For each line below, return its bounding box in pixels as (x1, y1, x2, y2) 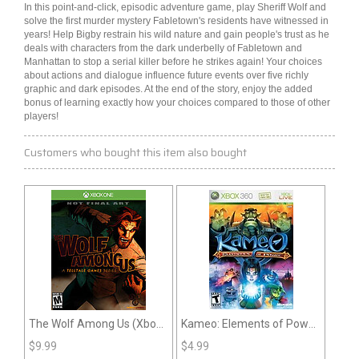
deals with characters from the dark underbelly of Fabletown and (24, 42, 302, 54)
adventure (160, 2, 204, 14)
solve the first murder (24, 15, 117, 27)
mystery (117, 15, 151, 27)
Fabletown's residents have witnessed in (151, 15, 329, 27)
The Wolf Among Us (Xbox (29, 317, 162, 331)
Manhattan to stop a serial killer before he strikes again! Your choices (24, 56, 322, 68)
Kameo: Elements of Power (181, 317, 320, 331)
